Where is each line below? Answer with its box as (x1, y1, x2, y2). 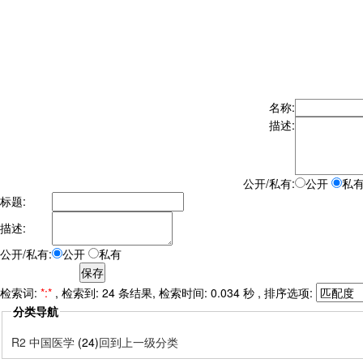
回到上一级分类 (98, 333, 178, 350)
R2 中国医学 (11, 333, 78, 350)
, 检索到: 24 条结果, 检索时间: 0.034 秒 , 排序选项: (55, 284, 316, 301)
